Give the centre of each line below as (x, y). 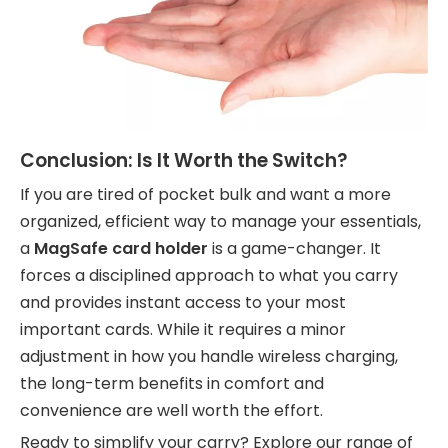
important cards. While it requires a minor (183, 329)
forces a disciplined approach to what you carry (209, 275)
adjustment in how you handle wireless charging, (209, 356)
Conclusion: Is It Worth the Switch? (183, 160)
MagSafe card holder (121, 248)
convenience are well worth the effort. (171, 410)
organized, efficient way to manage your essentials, (220, 221)
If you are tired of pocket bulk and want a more (205, 194)
